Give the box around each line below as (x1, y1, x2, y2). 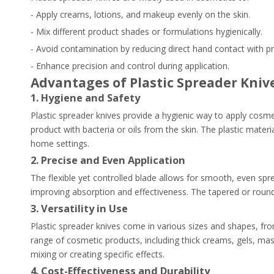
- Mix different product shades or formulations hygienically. (31, 26, 262, 37)
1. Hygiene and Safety (31, 91, 140, 105)
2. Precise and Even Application (31, 154, 185, 167)
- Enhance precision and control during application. (31, 60, 229, 72)
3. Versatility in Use (31, 202, 128, 215)
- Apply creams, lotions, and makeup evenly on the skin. (31, 9, 250, 20)
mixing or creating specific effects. (31, 248, 165, 260)
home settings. (31, 138, 89, 149)
